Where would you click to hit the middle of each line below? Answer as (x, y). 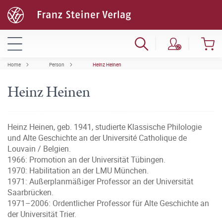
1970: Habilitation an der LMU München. (78, 170)
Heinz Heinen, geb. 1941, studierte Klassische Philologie (105, 127)
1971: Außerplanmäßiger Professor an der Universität (100, 181)
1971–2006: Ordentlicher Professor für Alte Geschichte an (108, 203)
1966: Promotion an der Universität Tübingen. (86, 160)
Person (57, 64)
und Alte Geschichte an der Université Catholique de (97, 138)
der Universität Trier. (42, 214)
